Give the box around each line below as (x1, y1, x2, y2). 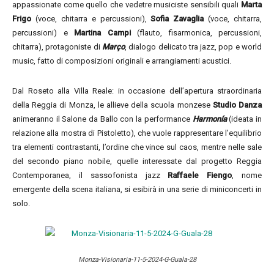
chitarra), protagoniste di (12, 42, 102, 51)
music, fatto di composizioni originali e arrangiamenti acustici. (12, 56, 231, 65)
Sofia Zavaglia (150, 14, 204, 23)
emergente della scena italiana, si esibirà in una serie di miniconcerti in (12, 185, 262, 194)
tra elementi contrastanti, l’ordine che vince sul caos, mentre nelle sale (12, 143, 262, 152)
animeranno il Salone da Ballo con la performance (12, 114, 193, 124)
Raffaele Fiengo (168, 171, 232, 180)
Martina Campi (74, 28, 131, 37)
